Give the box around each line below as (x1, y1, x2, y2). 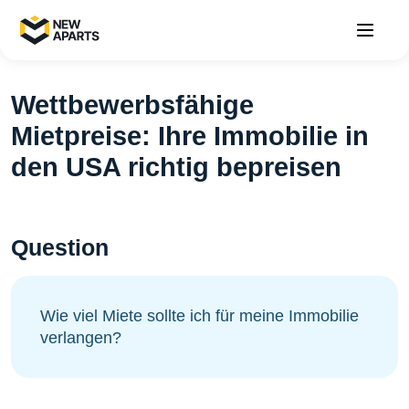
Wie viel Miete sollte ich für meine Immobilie (40, 307, 359, 325)
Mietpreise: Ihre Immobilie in (11, 121, 369, 151)
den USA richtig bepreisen (11, 152, 341, 182)
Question (11, 235, 109, 260)
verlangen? (40, 329, 121, 347)
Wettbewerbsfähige (11, 90, 254, 120)
